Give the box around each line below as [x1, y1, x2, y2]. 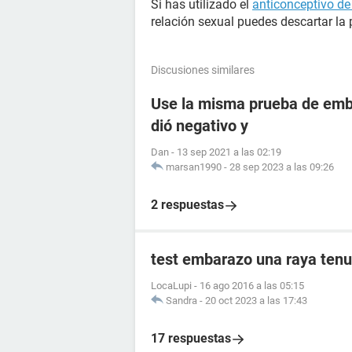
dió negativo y [151, 116, 248, 135]
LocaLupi [151, 280, 192, 291]
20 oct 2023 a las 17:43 [205, 295, 307, 306]
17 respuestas [151, 331, 231, 346]
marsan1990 [166, 161, 222, 173]
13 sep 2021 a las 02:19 [177, 146, 281, 158]
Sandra [166, 295, 197, 306]
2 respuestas [151, 197, 224, 212]
